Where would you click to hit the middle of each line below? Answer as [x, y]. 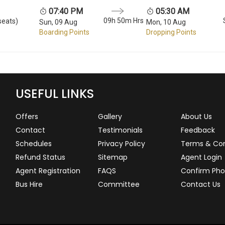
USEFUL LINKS [54, 93]
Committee [119, 184]
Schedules [33, 143]
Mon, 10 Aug [166, 22]
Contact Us [200, 184]
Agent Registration [48, 171]
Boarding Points [64, 32]
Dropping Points [172, 32]
